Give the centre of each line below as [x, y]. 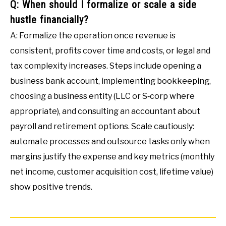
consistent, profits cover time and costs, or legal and [110, 51]
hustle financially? [49, 20]
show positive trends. [51, 187]
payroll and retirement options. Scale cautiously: [102, 127]
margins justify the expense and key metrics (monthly [112, 157]
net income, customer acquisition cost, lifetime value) [112, 172]
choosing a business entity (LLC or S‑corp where [102, 96]
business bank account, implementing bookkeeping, [110, 81]
